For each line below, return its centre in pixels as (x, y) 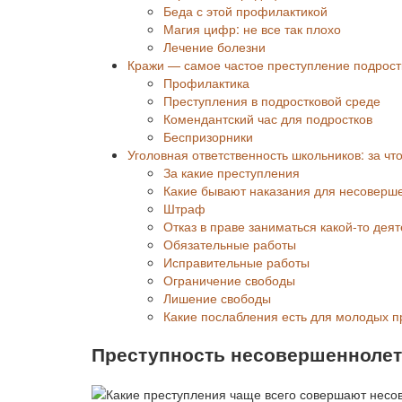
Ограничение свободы (229, 280)
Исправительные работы (236, 262)
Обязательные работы (230, 244)
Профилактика (206, 82)
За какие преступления (232, 172)
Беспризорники (208, 136)
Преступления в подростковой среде (272, 100)
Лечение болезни (214, 46)
